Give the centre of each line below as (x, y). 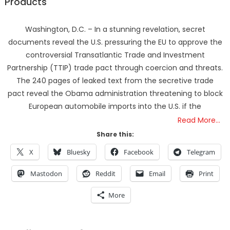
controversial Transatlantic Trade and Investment (115, 55)
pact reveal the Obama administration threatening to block (115, 94)
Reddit (106, 174)
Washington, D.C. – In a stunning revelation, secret (115, 30)
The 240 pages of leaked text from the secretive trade (115, 81)
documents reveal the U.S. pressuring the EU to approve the (115, 42)
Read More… (199, 120)
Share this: (115, 135)
